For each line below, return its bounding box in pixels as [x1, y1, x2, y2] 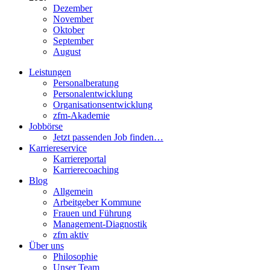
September [53, 36, 93, 46]
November [53, 14, 93, 25]
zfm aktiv [53, 230, 89, 240]
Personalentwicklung [53, 89, 133, 99]
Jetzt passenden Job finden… [53, 132, 163, 143]
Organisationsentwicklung [53, 99, 152, 110]
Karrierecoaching [53, 165, 119, 175]
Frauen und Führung [53, 208, 131, 219]
